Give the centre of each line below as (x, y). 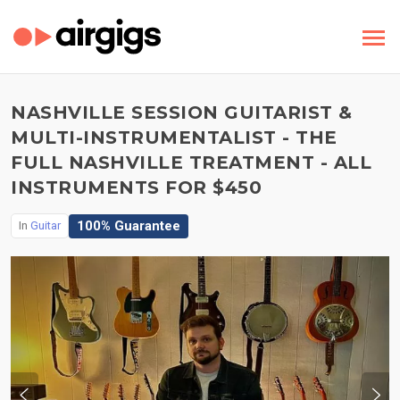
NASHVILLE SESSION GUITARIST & (182, 112)
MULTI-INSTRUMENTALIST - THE (174, 137)
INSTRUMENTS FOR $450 (136, 187)
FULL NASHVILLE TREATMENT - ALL (191, 162)
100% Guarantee (129, 225)
